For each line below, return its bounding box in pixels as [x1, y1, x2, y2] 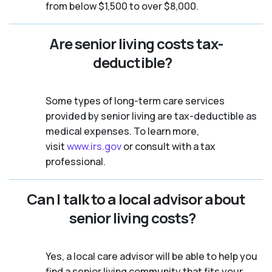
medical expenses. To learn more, [46, 124, 199, 138]
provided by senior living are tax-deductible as [46, 109, 257, 123]
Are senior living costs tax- [49, 33, 223, 53]
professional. [46, 155, 106, 168]
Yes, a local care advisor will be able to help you [46, 250, 257, 263]
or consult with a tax [121, 140, 216, 153]
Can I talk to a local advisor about [27, 189, 245, 209]
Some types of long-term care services [46, 94, 225, 107]
